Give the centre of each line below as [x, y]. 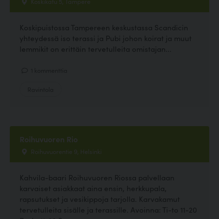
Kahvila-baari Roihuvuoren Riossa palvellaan [97, 177]
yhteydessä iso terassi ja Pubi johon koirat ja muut [106, 38]
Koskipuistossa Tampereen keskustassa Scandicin [104, 27]
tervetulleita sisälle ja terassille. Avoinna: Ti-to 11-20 [108, 209]
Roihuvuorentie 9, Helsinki [66, 151]
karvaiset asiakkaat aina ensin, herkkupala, [93, 188]
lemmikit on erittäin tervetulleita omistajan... [96, 49]
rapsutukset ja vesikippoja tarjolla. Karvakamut [100, 198]
